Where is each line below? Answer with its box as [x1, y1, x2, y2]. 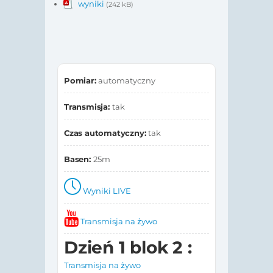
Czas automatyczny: [64, 127, 149, 138]
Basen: [64, 154, 93, 164]
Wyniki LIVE [82, 185, 131, 196]
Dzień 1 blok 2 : [64, 236, 192, 258]
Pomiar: [64, 75, 99, 85]
